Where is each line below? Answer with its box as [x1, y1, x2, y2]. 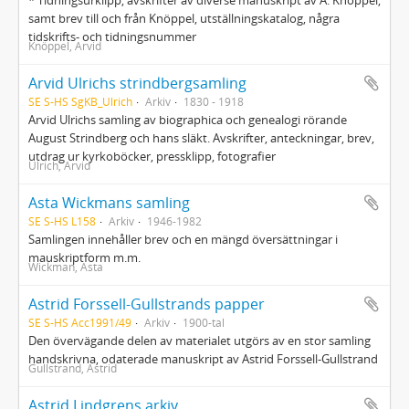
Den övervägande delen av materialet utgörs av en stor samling [28, 332, 371, 349]
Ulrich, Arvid [28, 158, 90, 173]
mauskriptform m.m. [28, 249, 141, 266]
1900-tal [183, 315, 225, 330]
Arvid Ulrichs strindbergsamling [28, 73, 246, 93]
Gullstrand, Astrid [28, 361, 117, 375]
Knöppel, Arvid [28, 38, 101, 53]
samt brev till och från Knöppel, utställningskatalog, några [28, 10, 340, 26]
